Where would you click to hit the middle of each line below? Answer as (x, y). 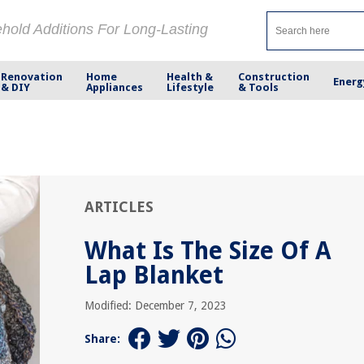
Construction (273, 76)
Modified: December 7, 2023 (156, 305)
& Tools (258, 87)
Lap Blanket (154, 275)
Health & (190, 76)
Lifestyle (191, 87)
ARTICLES (119, 207)
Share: (102, 339)
